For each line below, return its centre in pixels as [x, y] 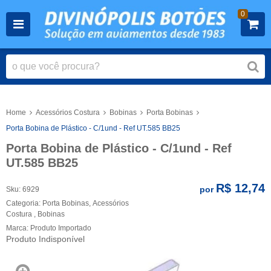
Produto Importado [61, 228]
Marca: [18, 228]
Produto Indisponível [45, 239]
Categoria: [23, 203]
